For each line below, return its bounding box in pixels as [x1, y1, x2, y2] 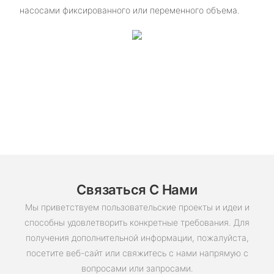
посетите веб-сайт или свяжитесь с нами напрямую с [26, 248, 248, 259]
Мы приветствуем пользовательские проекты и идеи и [24, 202, 250, 213]
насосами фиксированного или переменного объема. [19, 4, 240, 15]
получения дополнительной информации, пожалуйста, [25, 232, 249, 243]
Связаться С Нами [76, 181, 198, 198]
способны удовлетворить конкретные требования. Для [24, 217, 250, 228]
